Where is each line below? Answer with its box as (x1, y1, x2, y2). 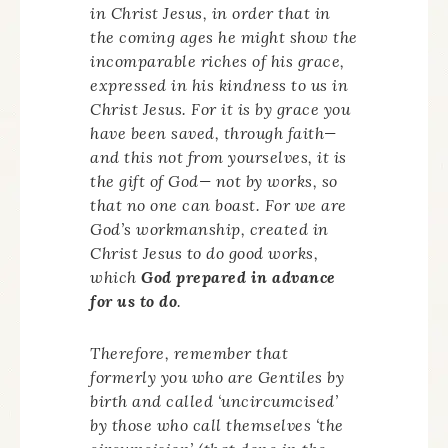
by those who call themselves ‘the (90, 415, 344, 435)
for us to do (90, 291, 177, 311)
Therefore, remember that (90, 343, 288, 363)
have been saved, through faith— (90, 123, 337, 143)
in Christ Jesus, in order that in (90, 3, 331, 23)
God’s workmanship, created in (90, 219, 329, 239)
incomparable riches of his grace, (90, 51, 345, 71)
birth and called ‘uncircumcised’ (90, 391, 338, 411)
